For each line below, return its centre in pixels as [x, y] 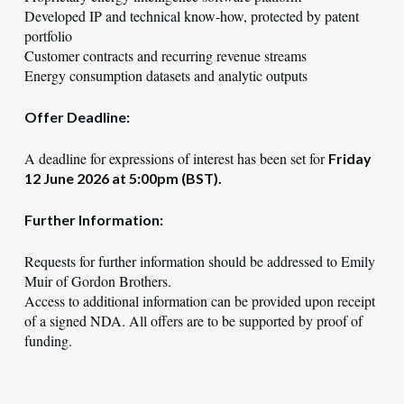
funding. [48, 340]
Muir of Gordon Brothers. [97, 281]
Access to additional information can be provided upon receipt [199, 301]
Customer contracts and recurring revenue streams [165, 55]
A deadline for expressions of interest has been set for [176, 158]
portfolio [48, 36]
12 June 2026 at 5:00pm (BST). [123, 178]
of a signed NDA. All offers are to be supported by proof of [193, 321]
